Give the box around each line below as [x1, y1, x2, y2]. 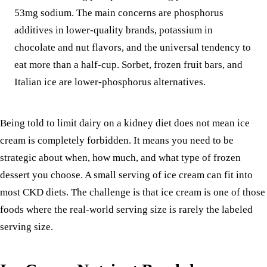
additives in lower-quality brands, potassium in [14, 24, 213, 36]
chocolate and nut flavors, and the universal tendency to [14, 42, 251, 54]
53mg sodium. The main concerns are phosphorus [14, 7, 223, 19]
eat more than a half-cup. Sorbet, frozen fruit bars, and [14, 59, 243, 71]
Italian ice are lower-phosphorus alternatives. [14, 76, 206, 88]
